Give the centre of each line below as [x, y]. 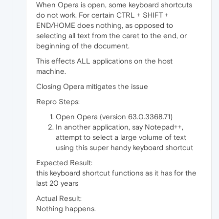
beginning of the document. [83, 45]
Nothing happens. [66, 208]
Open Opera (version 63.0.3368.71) [114, 116]
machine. [51, 71]
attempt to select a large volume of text [121, 137]
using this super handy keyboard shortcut [124, 147]
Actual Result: [59, 198]
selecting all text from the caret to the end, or [111, 35]
